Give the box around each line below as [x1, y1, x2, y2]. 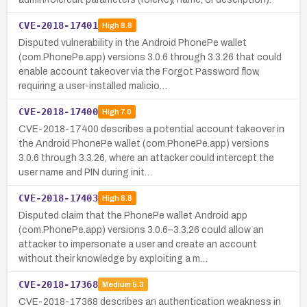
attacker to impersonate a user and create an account [19, 238, 257, 249]
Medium [101, 280, 131, 289]
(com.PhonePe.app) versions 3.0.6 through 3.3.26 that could [19, 51, 282, 62]
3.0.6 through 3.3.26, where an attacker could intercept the [19, 152, 274, 163]
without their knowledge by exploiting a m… [19, 253, 208, 264]
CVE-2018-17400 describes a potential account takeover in [19, 123, 284, 134]
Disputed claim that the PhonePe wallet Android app [19, 210, 247, 221]
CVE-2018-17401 [19, 19, 98, 31]
